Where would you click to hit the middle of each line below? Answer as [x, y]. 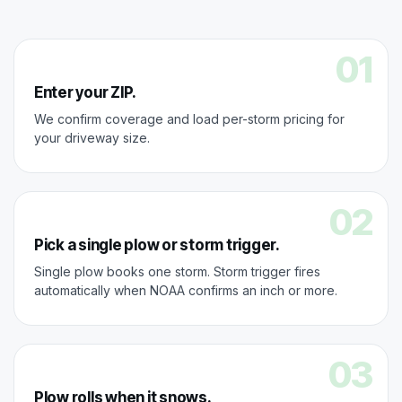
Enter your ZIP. [86, 92]
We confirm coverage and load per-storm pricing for [189, 118]
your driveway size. [92, 137]
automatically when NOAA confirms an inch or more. [186, 290]
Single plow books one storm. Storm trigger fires [177, 271]
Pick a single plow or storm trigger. [157, 245]
